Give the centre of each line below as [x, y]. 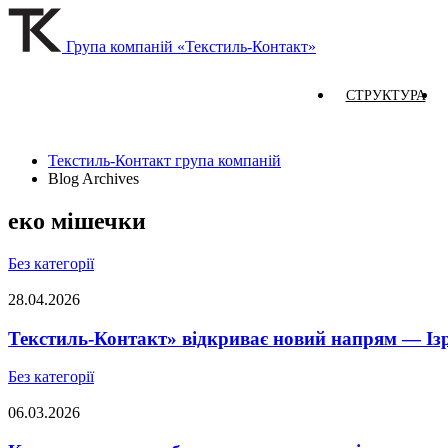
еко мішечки [77, 220]
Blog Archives [93, 178]
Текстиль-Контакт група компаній [164, 160]
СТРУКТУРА [385, 95]
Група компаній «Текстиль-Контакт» [191, 46]
